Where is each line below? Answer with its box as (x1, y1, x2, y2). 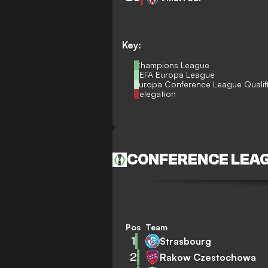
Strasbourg (160, 234, 212, 247)
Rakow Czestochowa (160, 251, 257, 263)
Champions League (134, 60, 210, 70)
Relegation (134, 89, 176, 99)
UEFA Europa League (134, 69, 215, 80)
